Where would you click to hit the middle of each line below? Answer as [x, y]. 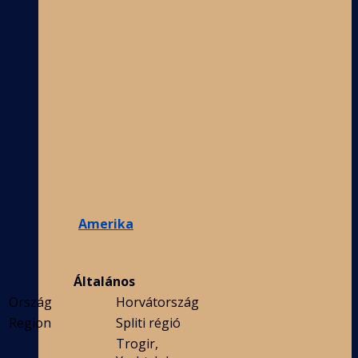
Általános [104, 282]
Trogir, [137, 344]
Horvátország [157, 302]
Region [30, 323]
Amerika [106, 224]
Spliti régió [148, 323]
